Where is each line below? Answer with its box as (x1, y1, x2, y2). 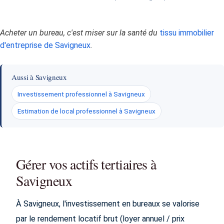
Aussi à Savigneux (11, 71, 67, 82)
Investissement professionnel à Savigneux (17, 90, 145, 98)
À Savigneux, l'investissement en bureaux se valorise (16, 199, 199, 209)
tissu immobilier (159, 28, 214, 37)
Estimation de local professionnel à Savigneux (17, 106, 156, 115)
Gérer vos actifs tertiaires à (16, 154, 156, 174)
